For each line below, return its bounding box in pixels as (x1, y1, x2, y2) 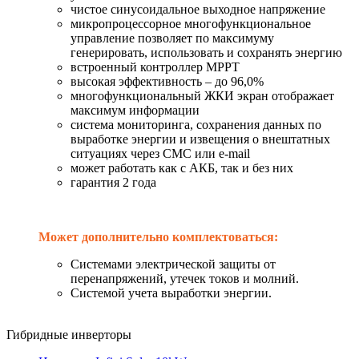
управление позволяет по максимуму (71, 30, 274, 45)
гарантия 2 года (71, 175, 156, 189)
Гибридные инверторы (6, 327, 131, 341)
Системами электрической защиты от (71, 256, 276, 271)
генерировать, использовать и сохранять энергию (71, 45, 342, 59)
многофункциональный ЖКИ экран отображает (71, 88, 334, 103)
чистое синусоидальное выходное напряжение (71, 2, 325, 16)
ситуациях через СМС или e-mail (71, 146, 250, 160)
